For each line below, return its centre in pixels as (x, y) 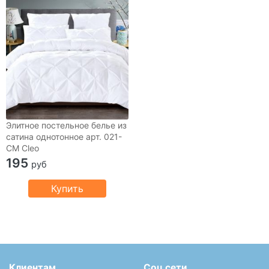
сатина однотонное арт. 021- (64, 137)
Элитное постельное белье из (66, 125)
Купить (67, 189)
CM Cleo (23, 148)
